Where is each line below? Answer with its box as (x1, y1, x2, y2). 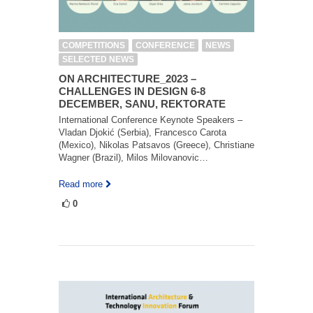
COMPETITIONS (62, 40, 125, 50)
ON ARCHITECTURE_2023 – (59, 72, 196, 85)
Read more (59, 178, 103, 189)
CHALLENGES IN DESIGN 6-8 (59, 85, 205, 97)
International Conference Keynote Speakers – (59, 114, 242, 125)
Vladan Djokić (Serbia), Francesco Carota (59, 126, 226, 138)
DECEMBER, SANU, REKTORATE (59, 97, 226, 110)
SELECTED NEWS (62, 54, 134, 64)
